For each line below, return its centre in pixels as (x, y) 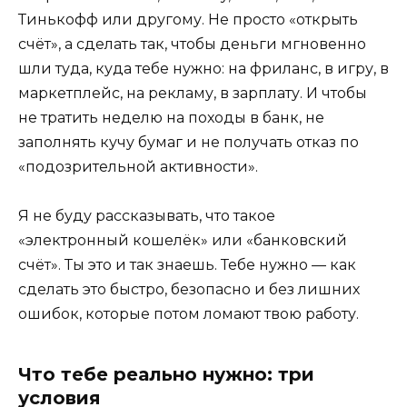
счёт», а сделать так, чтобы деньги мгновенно (192, 45)
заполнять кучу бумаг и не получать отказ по (189, 143)
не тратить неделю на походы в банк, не (171, 118)
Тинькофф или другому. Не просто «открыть (188, 20)
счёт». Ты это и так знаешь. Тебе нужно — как (187, 265)
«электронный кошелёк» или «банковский (183, 241)
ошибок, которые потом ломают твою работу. (189, 314)
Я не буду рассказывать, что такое (147, 216)
